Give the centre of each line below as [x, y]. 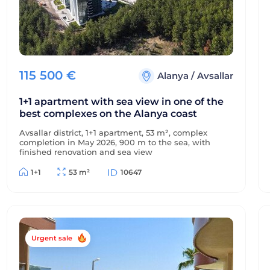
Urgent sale [52, 238]
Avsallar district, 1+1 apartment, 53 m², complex [113, 133]
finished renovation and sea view [86, 152]
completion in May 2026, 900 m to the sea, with [115, 142]
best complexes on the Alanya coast [108, 114]
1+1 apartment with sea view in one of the [121, 102]
